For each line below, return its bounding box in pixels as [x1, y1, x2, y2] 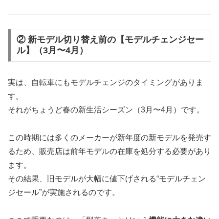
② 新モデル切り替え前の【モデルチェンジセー [16, 35, 204, 45]
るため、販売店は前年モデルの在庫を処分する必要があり [8, 147, 211, 156]
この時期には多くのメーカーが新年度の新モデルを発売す [8, 133, 211, 142]
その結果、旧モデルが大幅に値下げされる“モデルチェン [8, 175, 206, 183]
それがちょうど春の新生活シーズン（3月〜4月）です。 [8, 106, 204, 114]
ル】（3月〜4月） [16, 45, 88, 56]
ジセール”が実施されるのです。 [8, 188, 120, 197]
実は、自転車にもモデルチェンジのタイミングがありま [8, 78, 203, 87]
